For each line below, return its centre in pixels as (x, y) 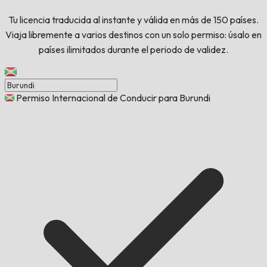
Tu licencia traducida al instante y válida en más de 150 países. (133, 20)
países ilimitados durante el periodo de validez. (133, 50)
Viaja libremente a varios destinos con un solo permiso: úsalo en (133, 35)
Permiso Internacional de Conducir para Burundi (113, 98)
